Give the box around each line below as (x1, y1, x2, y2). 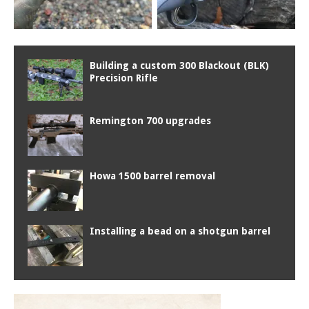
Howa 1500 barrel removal (90, 170, 215, 181)
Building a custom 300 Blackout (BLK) (90, 59, 269, 71)
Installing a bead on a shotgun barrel (90, 225, 270, 237)
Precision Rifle (90, 72, 158, 83)
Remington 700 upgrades (90, 114, 211, 126)
